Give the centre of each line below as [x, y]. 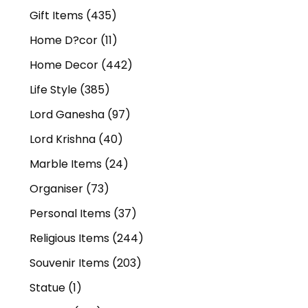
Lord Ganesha [67, 115]
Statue [47, 288]
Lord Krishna [63, 140]
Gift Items [56, 16]
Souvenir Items [69, 263]
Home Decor [64, 65]
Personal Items [70, 214]
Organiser [56, 189]
